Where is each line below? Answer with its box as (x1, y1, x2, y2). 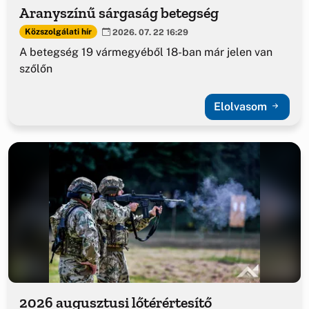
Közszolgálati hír (24, 27, 92, 37)
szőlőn (19, 62, 52, 76)
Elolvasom (214, 100, 270, 114)
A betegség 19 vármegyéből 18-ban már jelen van (19, 46, 272, 59)
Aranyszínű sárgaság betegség (19, 3, 219, 22)
